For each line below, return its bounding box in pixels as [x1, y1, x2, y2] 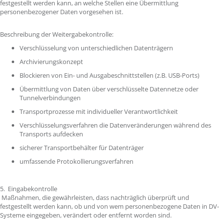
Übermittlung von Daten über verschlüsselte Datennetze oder [20, 85, 198, 93]
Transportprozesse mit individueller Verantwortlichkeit [20, 107, 179, 116]
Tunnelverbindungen [20, 93, 82, 102]
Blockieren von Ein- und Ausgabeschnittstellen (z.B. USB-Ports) [20, 71, 201, 80]
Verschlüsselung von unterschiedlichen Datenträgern [20, 44, 175, 52]
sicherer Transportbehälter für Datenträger [20, 143, 145, 152]
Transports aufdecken [20, 130, 85, 138]
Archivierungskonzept [20, 57, 86, 66]
